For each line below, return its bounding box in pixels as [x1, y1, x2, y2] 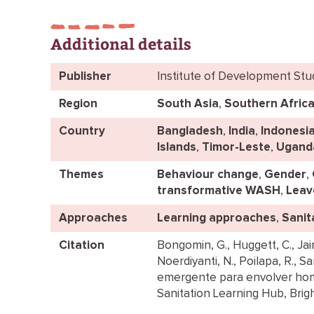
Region [59, 98, 97, 110]
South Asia [157, 98, 219, 110]
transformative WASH [157, 185, 280, 197]
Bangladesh [157, 125, 223, 137]
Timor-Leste [202, 142, 271, 153]
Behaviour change [157, 169, 259, 181]
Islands [157, 142, 196, 153]
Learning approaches [157, 212, 276, 224]
